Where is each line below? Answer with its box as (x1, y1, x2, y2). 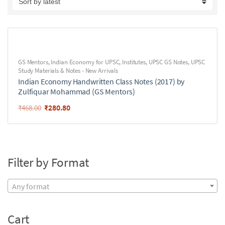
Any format (12, 181, 49, 192)
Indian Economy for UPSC (51, 58, 120, 66)
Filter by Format (8, 154, 89, 170)
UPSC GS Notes (148, 58, 188, 66)
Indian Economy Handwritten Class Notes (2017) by (18, 76, 185, 86)
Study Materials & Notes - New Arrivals (18, 66, 119, 75)
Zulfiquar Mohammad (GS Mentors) (18, 86, 136, 96)
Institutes (122, 58, 146, 66)
